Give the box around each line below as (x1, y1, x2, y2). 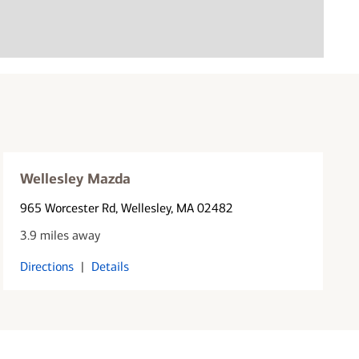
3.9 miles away (20, 227, 101, 243)
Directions (20, 258, 75, 274)
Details (91, 258, 130, 274)
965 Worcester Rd (20, 200, 116, 216)
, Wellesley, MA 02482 (115, 200, 234, 216)
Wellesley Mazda (20, 169, 131, 188)
